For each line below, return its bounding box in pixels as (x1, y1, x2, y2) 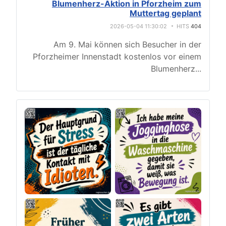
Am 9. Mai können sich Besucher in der (53, 39, 201, 49)
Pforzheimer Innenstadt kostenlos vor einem (33, 51, 201, 62)
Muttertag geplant (130, 8, 201, 18)
